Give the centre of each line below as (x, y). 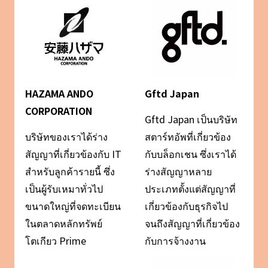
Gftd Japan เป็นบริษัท (191, 119)
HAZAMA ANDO (59, 94)
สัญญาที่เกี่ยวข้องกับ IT (73, 154)
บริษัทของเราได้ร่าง (66, 137)
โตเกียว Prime (55, 241)
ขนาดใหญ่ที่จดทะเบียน (73, 206)
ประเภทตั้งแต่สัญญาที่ (191, 189)
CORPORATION (58, 111)
